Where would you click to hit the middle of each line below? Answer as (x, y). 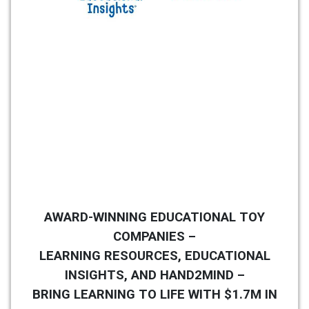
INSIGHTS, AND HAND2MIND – (154, 276)
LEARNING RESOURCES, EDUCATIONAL (154, 256)
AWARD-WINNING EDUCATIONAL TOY (154, 218)
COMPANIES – (154, 237)
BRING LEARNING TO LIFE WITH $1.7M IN (154, 295)
